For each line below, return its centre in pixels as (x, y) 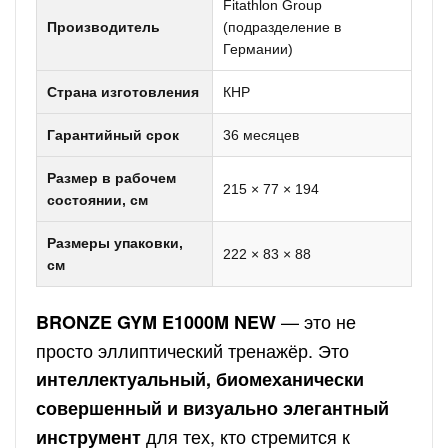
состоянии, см (97, 200)
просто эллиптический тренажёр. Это (192, 350)
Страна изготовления (123, 92)
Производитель (103, 27)
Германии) (258, 49)
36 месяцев (261, 135)
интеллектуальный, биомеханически (200, 379)
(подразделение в (282, 27)
